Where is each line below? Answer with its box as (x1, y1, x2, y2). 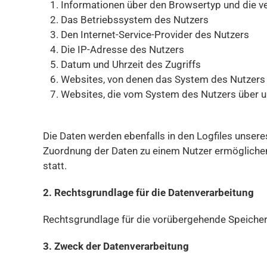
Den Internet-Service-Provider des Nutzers (61, 29, 249, 41)
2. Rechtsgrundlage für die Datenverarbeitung (43, 187, 254, 198)
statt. (43, 160, 67, 172)
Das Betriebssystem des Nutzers (61, 14, 209, 26)
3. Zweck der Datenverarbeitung (43, 240, 189, 252)
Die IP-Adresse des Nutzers (61, 44, 184, 55)
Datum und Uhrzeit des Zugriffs (61, 58, 201, 70)
